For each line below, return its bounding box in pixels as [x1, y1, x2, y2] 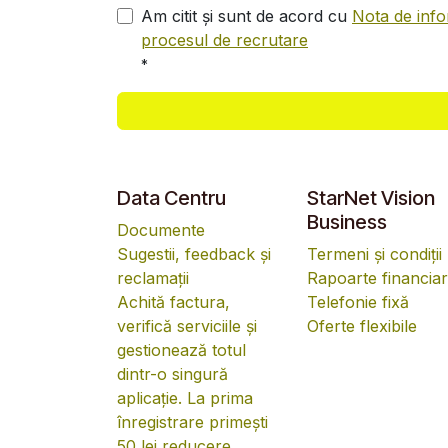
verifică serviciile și [117, 316, 257, 336]
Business [307, 210, 387, 234]
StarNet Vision [307, 186, 435, 210]
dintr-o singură [117, 364, 228, 384]
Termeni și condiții [307, 244, 442, 264]
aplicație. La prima [117, 388, 253, 408]
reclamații [117, 268, 189, 288]
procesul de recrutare [141, 30, 308, 50]
